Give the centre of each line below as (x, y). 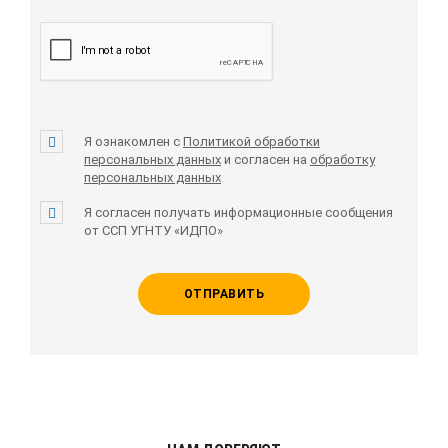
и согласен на (265, 160)
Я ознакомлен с (133, 142)
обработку (342, 160)
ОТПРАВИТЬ (224, 294)
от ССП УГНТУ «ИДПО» (153, 231)
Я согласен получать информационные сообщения (238, 213)
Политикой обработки (251, 142)
